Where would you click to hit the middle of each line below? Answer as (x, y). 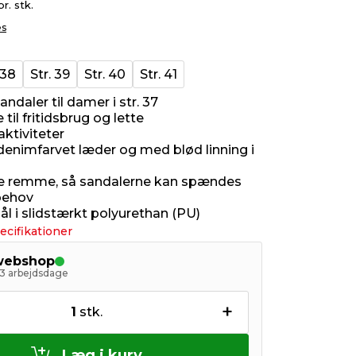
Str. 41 (159, 74)
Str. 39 (50, 74)
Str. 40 (105, 74)
